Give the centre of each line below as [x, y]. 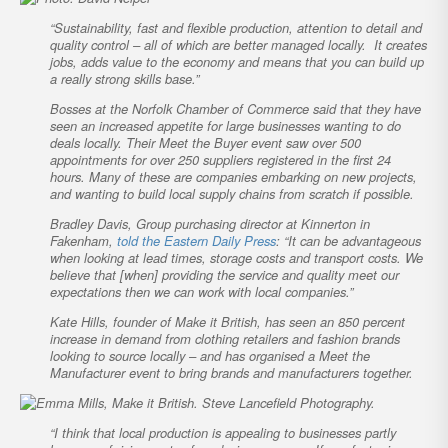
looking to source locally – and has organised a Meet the [210, 355]
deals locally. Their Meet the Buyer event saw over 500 [205, 142]
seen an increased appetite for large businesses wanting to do [225, 125]
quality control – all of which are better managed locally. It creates [238, 44]
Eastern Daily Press [220, 240]
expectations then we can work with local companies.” [201, 291]
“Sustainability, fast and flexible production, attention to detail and [236, 27]
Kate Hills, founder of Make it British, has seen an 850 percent [227, 321]
